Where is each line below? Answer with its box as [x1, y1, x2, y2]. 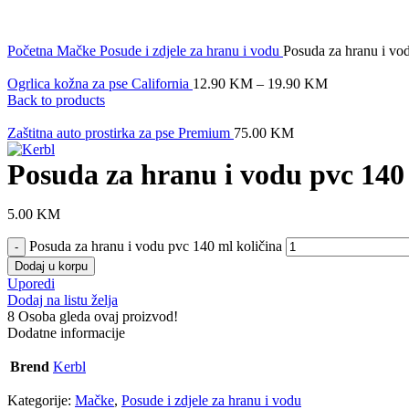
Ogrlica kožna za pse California [7, 75, 193, 91]
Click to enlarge [7, 26, 99, 42]
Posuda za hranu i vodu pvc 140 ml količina [29, 237, 282, 254]
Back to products [7, 91, 105, 108]
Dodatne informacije [7, 324, 125, 341]
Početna [7, 42, 57, 58]
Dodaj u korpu [15, 258, 88, 273]
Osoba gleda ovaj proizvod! [18, 308, 178, 324]
